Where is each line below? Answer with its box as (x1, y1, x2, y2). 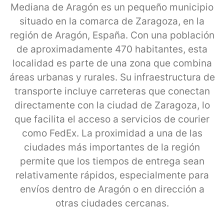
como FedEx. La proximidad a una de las (21, 127, 202, 139)
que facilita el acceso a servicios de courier (14, 113, 209, 125)
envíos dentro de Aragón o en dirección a (19, 183, 204, 195)
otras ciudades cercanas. (55, 197, 169, 209)
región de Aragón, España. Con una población (9, 29, 214, 41)
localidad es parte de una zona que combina (12, 57, 212, 69)
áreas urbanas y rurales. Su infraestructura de (9, 71, 215, 83)
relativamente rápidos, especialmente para (15, 169, 209, 181)
